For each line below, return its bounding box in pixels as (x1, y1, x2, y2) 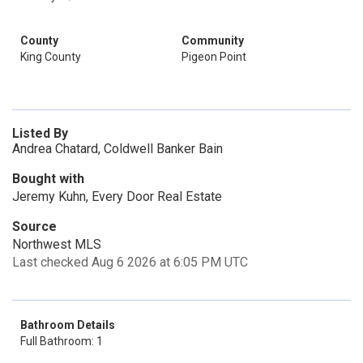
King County (20, 50, 81, 63)
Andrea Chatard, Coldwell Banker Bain (12, 141, 223, 156)
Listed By (12, 126, 68, 141)
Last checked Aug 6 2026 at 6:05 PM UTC (12, 254, 248, 270)
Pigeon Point (181, 50, 246, 63)
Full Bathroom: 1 (20, 335, 103, 348)
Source (12, 219, 57, 234)
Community (181, 34, 244, 47)
